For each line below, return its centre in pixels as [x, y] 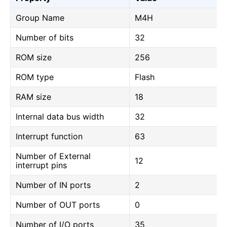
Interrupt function [49, 136]
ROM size [34, 57]
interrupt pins [41, 165]
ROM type [35, 77]
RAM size [33, 97]
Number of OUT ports [58, 205]
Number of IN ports [53, 185]
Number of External [53, 156]
